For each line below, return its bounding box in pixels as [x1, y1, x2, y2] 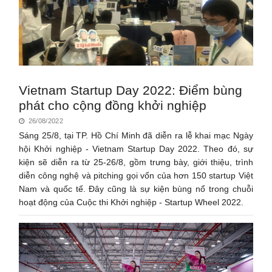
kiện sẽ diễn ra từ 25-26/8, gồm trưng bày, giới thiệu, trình [19, 157, 253, 167]
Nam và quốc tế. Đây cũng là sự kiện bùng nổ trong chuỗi [19, 183, 253, 194]
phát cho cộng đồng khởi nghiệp [19, 98, 207, 112]
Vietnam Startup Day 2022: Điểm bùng [19, 83, 243, 97]
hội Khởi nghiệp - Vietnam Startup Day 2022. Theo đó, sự [19, 143, 253, 154]
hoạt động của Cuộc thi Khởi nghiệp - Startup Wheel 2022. [19, 197, 244, 207]
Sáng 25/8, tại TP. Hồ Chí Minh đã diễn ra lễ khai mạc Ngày [19, 130, 253, 140]
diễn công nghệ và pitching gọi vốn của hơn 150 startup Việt [19, 170, 253, 180]
